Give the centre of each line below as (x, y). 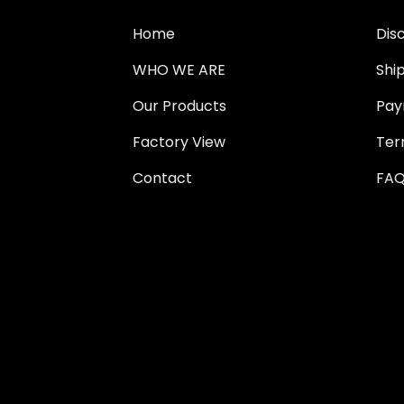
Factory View (179, 142)
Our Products (179, 106)
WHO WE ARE (179, 70)
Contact (162, 179)
